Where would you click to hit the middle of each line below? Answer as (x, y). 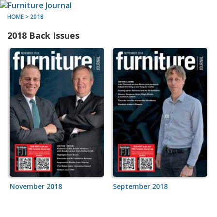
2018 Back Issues (43, 35)
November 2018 (36, 186)
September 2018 (140, 186)
